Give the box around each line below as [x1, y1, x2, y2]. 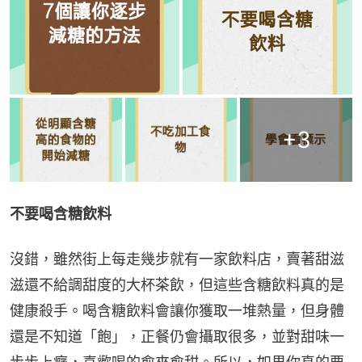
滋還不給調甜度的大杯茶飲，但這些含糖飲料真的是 [10, 276, 344, 294]
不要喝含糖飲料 [10, 205, 112, 223]
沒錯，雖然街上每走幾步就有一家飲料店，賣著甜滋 [10, 250, 344, 268]
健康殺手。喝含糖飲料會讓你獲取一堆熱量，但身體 [10, 302, 344, 320]
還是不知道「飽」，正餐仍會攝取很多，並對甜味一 [10, 328, 344, 346]
